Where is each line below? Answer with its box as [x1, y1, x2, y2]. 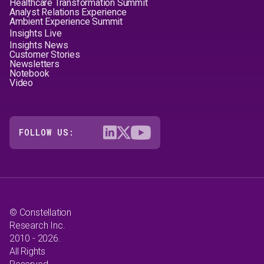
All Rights [9, 246, 45, 257]
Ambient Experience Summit [9, 16, 123, 27]
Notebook [9, 68, 49, 79]
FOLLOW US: [19, 127, 74, 138]
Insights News [9, 39, 68, 51]
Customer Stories [9, 49, 80, 60]
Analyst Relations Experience [9, 6, 127, 18]
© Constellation [9, 207, 72, 218]
